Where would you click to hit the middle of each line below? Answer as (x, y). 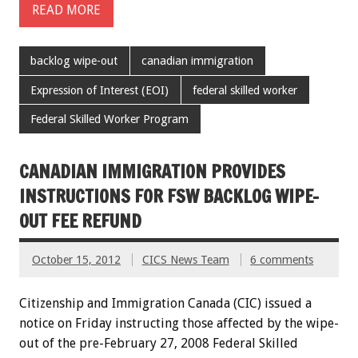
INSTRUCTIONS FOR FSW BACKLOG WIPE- (169, 196)
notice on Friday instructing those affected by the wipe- (179, 323)
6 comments (282, 259)
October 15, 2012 (76, 259)
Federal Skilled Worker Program (110, 119)
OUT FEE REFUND (80, 221)
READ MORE (66, 10)
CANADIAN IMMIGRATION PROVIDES (152, 171)
